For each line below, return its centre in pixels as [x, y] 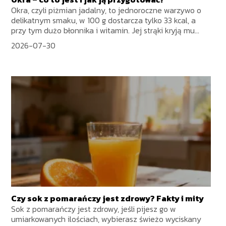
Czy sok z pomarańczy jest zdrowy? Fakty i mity [108, 199]
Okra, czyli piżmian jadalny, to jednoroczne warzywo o [106, 10]
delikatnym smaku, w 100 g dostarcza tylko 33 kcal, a [104, 20]
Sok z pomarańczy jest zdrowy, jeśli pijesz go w [94, 209]
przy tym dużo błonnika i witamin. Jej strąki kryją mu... [105, 31]
